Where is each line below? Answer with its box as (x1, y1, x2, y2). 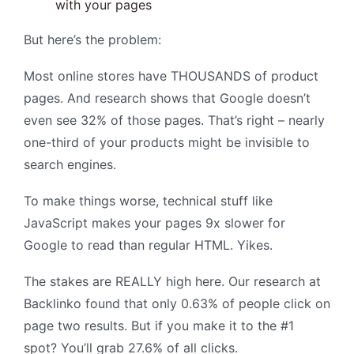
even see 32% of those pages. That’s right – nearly (24, 112, 325, 129)
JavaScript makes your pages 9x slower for (24, 215, 285, 232)
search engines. (24, 156, 116, 173)
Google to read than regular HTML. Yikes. (24, 237, 273, 254)
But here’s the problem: (24, 32, 161, 48)
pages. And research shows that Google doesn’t (24, 90, 311, 107)
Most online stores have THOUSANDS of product (24, 68, 318, 85)
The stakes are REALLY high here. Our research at (24, 273, 321, 290)
